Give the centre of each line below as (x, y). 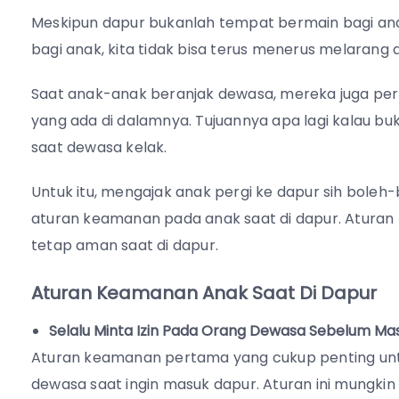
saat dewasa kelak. (99, 148)
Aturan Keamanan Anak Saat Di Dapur (204, 293)
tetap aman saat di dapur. (125, 246)
